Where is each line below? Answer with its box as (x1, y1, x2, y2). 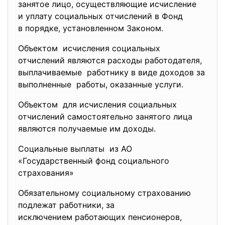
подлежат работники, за (18, 200, 115, 210)
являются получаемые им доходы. (18, 124, 158, 134)
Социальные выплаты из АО (18, 144, 132, 154)
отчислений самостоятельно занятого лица (18, 111, 192, 122)
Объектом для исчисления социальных (18, 99, 177, 109)
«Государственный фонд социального (18, 156, 172, 166)
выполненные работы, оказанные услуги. (18, 79, 183, 89)
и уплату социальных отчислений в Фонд (18, 11, 183, 21)
